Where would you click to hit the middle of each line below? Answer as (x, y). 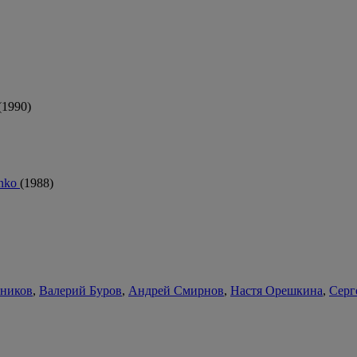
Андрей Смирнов (176, 291)
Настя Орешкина (277, 291)
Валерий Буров (80, 291)
